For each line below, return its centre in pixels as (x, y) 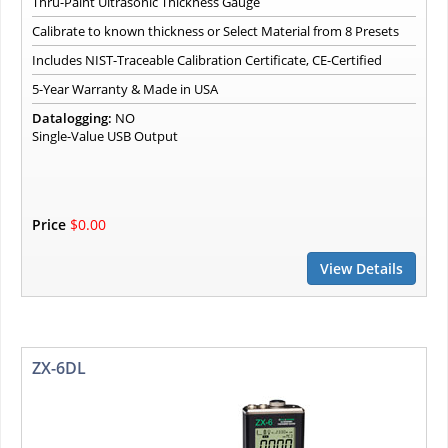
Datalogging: (72, 118)
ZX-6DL (59, 368)
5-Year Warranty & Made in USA (125, 89)
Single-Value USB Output (105, 136)
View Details (361, 269)
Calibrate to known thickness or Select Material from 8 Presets (215, 31)
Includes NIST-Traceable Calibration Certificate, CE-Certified (207, 60)
